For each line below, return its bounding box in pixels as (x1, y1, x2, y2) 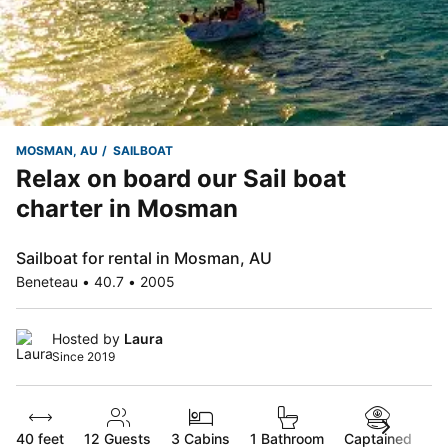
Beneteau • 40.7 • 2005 (16, 273, 175, 290)
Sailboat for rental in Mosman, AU (16, 248, 272, 268)
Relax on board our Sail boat (16, 164, 346, 193)
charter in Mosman (16, 194, 238, 223)
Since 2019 (52, 349, 115, 364)
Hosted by (52, 330, 124, 347)
